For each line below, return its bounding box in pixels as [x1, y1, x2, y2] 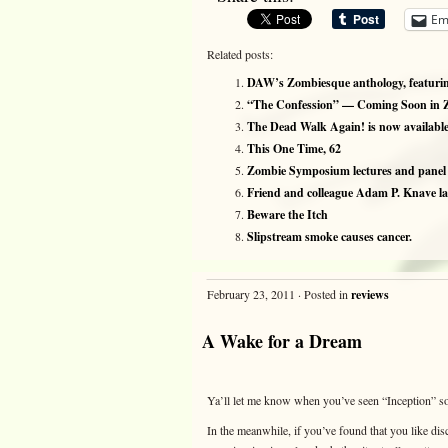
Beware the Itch [247, 206, 328, 223]
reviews [351, 286, 389, 303]
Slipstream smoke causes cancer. [247, 228, 412, 245]
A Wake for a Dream [202, 328, 362, 354]
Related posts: [207, 46, 273, 62]
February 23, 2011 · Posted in [207, 286, 351, 302]
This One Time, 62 [247, 140, 341, 157]
